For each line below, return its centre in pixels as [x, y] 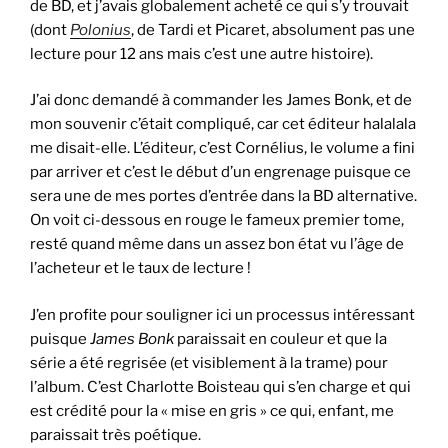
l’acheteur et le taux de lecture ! [140, 268]
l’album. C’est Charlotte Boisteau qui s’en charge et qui [220, 386]
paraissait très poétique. [115, 434]
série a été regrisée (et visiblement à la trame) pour [209, 362]
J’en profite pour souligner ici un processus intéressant [222, 314]
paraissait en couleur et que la [280, 338]
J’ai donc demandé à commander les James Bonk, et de [221, 100]
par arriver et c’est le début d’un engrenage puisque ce [220, 172]
